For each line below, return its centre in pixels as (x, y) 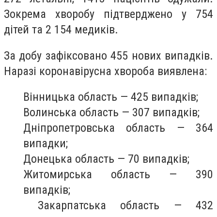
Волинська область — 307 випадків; (111, 113)
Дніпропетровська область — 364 (118, 128)
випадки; (47, 144)
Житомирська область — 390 (118, 175)
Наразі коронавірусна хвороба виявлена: (105, 71)
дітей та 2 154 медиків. (61, 30)
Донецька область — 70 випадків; (106, 159)
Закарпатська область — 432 (118, 206)
